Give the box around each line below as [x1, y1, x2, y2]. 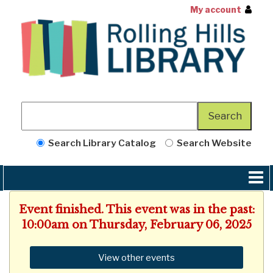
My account [190, 4, 241, 15]
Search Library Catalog [44, 136, 156, 149]
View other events [98, 251, 175, 263]
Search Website [173, 136, 252, 149]
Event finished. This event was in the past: [18, 202, 255, 216]
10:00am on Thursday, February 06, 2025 [21, 218, 252, 232]
